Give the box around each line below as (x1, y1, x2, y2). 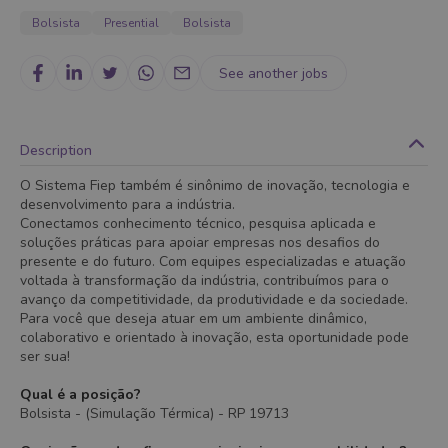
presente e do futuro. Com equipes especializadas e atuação (20, 252, 406, 271)
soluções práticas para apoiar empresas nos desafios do (20, 233, 380, 252)
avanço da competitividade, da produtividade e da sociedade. (20, 290, 408, 309)
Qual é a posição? (20, 385, 141, 404)
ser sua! (20, 347, 70, 366)
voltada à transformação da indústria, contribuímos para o (20, 271, 389, 290)
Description (20, 140, 92, 160)
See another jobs (219, 63, 328, 83)
